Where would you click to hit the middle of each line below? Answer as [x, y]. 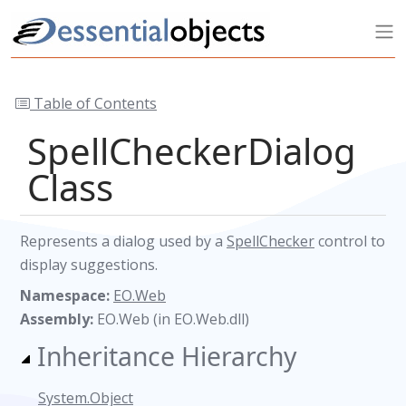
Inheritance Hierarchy [167, 356]
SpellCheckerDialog [192, 151]
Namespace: [67, 295]
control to [350, 241]
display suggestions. [89, 265]
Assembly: [58, 319]
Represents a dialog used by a [123, 241]
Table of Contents [93, 103]
